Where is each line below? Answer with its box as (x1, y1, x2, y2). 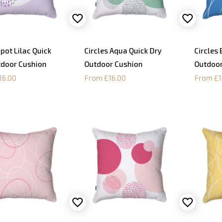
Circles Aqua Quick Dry (84, 46, 162, 55)
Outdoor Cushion (84, 59, 143, 69)
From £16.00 (84, 73, 126, 83)
